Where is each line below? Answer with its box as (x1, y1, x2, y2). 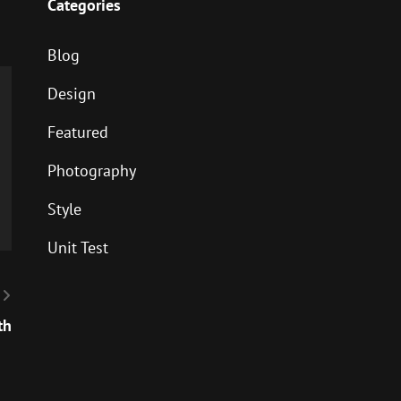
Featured (47, 122, 108, 142)
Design (47, 83, 96, 104)
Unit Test (47, 237, 108, 258)
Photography (47, 160, 136, 181)
